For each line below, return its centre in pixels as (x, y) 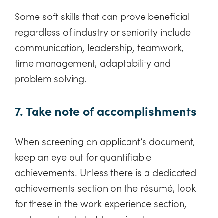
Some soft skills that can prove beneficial (102, 15)
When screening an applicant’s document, (105, 141)
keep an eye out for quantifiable (83, 156)
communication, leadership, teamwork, (99, 46)
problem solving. (51, 78)
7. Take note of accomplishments (106, 111)
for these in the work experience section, (101, 203)
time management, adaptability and (93, 62)
